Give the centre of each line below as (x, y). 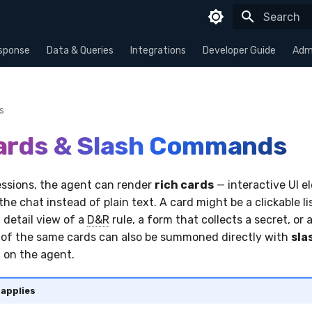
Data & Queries (80, 50)
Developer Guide (239, 50)
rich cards (184, 185)
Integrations (158, 50)
